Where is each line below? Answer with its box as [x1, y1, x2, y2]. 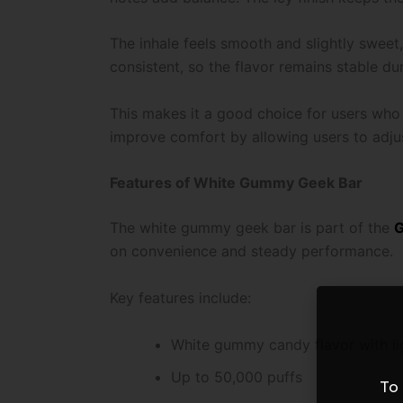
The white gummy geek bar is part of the [110, 219, 394, 237]
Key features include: [110, 289, 251, 308]
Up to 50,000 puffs [171, 367, 302, 386]
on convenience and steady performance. [110, 242, 393, 261]
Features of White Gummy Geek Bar [110, 174, 363, 193]
